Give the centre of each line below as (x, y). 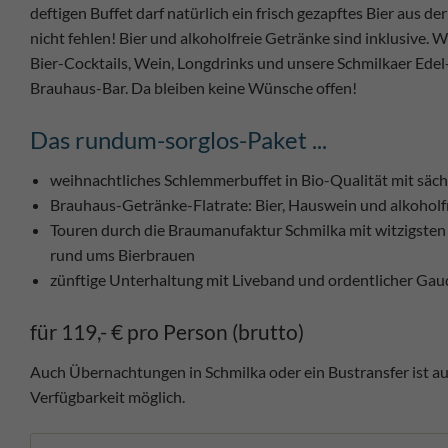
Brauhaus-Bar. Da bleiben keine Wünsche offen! (193, 88)
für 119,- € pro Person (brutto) (167, 332)
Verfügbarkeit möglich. (107, 397)
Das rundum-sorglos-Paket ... (178, 140)
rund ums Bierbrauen (122, 255)
